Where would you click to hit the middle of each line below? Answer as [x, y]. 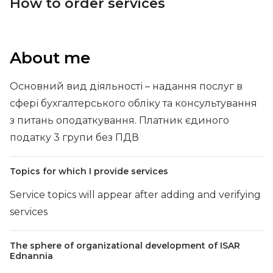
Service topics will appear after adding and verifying [135, 195]
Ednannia [31, 256]
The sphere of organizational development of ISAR [125, 246]
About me [50, 58]
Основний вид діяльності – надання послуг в [126, 86]
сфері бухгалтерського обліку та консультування [133, 103]
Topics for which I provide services [89, 171]
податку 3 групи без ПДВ [74, 137]
